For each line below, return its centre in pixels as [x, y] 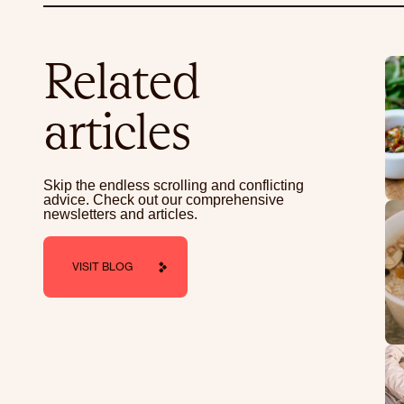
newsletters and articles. [120, 214]
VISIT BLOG [102, 266]
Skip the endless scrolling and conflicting [174, 185]
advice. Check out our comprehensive [164, 200]
